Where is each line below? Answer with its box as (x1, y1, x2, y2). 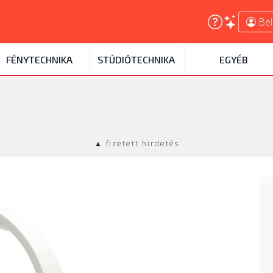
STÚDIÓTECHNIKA (97, 54, 175, 65)
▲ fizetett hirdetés (94, 138, 179, 149)
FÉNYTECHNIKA (5, 54, 73, 65)
